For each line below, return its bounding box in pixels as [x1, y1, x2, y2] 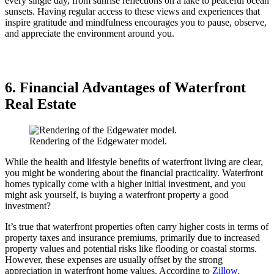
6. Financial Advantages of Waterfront [5, 79, 246, 95]
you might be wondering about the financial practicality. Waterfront [5, 167, 263, 178]
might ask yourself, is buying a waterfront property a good [5, 189, 229, 200]
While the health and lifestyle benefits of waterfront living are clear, [5, 156, 263, 167]
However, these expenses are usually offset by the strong [5, 254, 223, 265]
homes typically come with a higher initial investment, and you [5, 178, 246, 189]
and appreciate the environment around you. [5, 28, 174, 39]
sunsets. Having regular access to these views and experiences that [5, 6, 260, 17]
